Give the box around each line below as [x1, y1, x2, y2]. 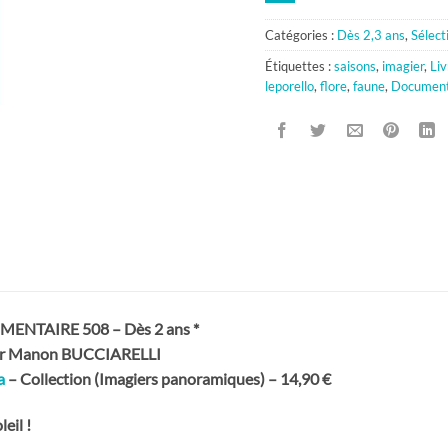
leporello [264, 78, 314, 95]
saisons [333, 58, 376, 75]
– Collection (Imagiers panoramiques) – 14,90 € [5, 369, 331, 389]
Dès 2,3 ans [336, 27, 405, 44]
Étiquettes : [264, 58, 334, 75]
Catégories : [264, 27, 337, 44]
